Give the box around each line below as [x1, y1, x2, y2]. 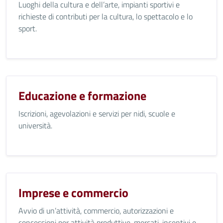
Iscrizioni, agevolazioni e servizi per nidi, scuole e [18, 108, 175, 119]
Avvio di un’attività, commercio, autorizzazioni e [18, 205, 174, 217]
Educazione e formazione [18, 87, 146, 105]
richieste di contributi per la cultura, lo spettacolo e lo [18, 10, 193, 22]
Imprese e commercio [18, 184, 128, 202]
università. [18, 119, 52, 131]
